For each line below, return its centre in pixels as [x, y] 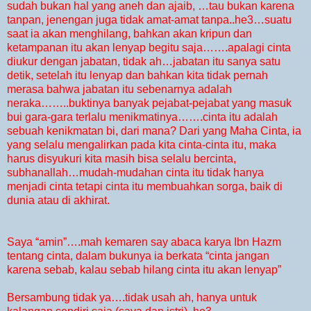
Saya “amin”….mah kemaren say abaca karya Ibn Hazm [144, 242]
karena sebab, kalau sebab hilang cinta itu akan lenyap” [144, 270]
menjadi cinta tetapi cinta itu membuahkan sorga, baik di [145, 187]
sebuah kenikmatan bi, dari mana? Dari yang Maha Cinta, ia [154, 131]
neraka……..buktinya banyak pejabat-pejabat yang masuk [149, 103]
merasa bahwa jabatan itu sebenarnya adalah [119, 90]
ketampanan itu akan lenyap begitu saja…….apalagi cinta [149, 48]
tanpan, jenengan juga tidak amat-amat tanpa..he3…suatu [149, 20]
